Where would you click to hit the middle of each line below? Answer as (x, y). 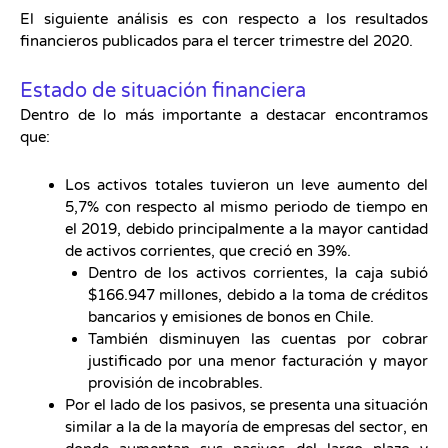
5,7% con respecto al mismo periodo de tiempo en (246, 207)
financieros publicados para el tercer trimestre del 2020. (216, 40)
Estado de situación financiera (163, 91)
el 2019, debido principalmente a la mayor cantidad (246, 229)
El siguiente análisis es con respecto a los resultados (224, 18)
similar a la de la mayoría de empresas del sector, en (246, 427)
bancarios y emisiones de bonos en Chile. (230, 317)
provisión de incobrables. (175, 383)
